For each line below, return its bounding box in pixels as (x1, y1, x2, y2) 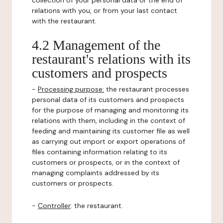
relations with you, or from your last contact (32, 6, 177, 15)
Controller (38, 201, 71, 210)
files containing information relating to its (32, 147, 167, 156)
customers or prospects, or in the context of (32, 158, 180, 167)
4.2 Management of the (32, 37, 160, 53)
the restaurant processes (104, 85, 189, 94)
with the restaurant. (32, 16, 97, 25)
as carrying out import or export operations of (32, 137, 185, 146)
